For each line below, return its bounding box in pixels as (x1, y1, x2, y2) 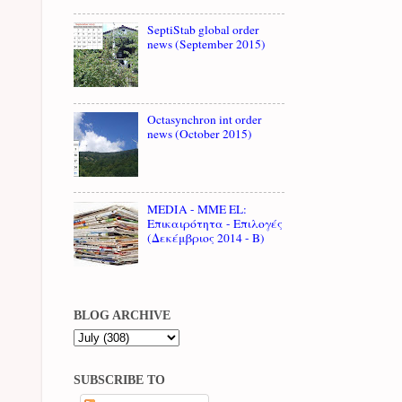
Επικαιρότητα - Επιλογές (147, 214, 284, 232)
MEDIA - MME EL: (147, 200, 248, 217)
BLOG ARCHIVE (74, 309, 170, 323)
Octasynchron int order (147, 110, 263, 127)
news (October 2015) (147, 125, 253, 142)
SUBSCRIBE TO (74, 373, 165, 388)
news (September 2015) (147, 36, 267, 53)
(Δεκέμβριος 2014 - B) (147, 229, 266, 246)
